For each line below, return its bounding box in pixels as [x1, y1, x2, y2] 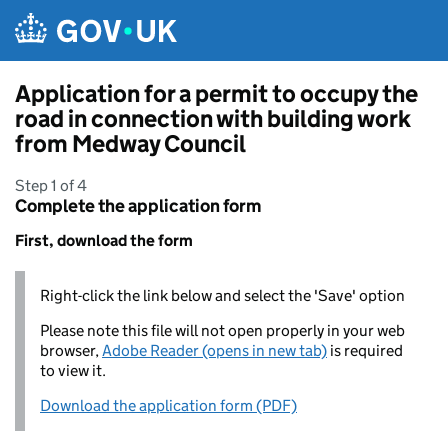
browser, [40, 341, 102, 360]
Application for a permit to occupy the [15, 79, 418, 108]
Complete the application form [15, 195, 261, 217]
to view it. [40, 361, 106, 380]
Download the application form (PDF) [40, 396, 297, 415]
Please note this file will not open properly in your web [40, 321, 405, 340]
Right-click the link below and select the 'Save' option [40, 286, 405, 305]
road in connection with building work [15, 104, 411, 133]
